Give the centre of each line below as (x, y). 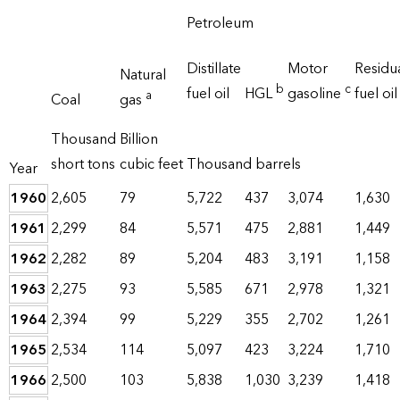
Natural (143, 75)
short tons (83, 165)
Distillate (214, 69)
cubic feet (151, 165)
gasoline (316, 94)
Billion (139, 140)
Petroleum (220, 24)
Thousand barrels (244, 165)
